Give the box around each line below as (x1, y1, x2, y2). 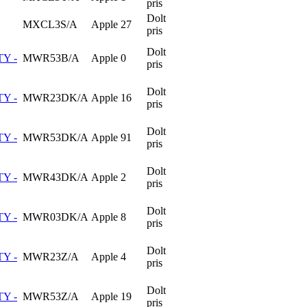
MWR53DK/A (23, 131, 88, 143)
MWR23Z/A (23, 250, 79, 262)
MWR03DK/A (23, 210, 88, 223)
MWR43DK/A (23, 171, 88, 183)
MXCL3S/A (23, 18, 77, 30)
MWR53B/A (23, 51, 79, 64)
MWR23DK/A (23, 91, 88, 103)
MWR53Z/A (23, 290, 79, 302)
